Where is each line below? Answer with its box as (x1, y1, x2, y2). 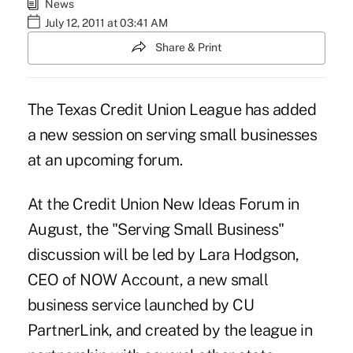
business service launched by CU (27, 295, 255, 314)
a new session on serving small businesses (27, 124, 318, 144)
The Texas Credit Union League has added (27, 99, 317, 119)
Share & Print (155, 41, 221, 54)
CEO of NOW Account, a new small (27, 269, 269, 289)
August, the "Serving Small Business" (27, 219, 284, 239)
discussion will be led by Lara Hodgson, (27, 244, 299, 264)
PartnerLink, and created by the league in (27, 320, 313, 340)
